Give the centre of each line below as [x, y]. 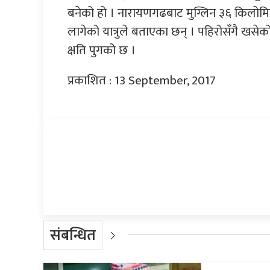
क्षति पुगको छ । [102, 51]
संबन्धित [73, 236]
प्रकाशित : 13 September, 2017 [142, 81]
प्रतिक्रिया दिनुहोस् [106, 156]
